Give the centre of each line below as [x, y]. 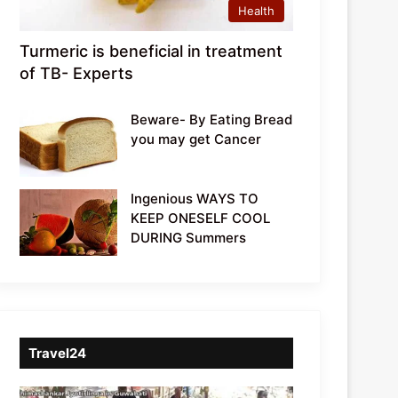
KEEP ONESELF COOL [201, 218]
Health [256, 10]
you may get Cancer [196, 139]
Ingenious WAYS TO [195, 198]
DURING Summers [189, 237]
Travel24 [58, 353]
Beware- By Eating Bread [212, 119]
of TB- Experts [77, 73]
